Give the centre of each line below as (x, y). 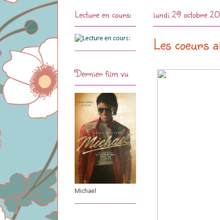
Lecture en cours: (103, 14)
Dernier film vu (101, 73)
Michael (85, 191)
